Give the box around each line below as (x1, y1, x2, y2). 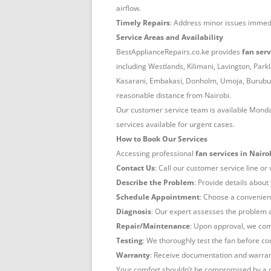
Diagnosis (116, 206, 151, 217)
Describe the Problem (116, 177, 194, 188)
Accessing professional (116, 148, 195, 159)
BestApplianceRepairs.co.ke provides (116, 47, 242, 57)
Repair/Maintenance (116, 221, 190, 232)
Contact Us (116, 163, 155, 174)
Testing (116, 235, 143, 246)
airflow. (116, 3, 141, 14)
